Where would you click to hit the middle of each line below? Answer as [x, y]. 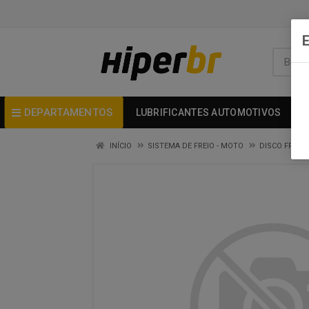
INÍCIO [120, 146]
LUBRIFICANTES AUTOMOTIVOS [208, 112]
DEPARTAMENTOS [68, 112]
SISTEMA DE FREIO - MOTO [196, 146]
